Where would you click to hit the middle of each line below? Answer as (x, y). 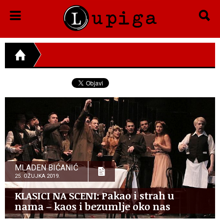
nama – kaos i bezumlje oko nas (93, 206)
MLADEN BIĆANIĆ (46, 167)
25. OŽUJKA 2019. (37, 176)
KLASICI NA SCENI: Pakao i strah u (95, 195)
